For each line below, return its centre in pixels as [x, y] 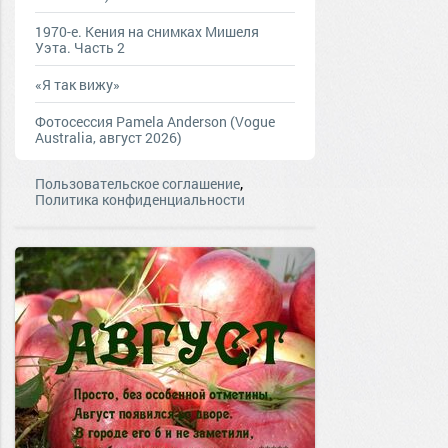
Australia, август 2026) [108, 137]
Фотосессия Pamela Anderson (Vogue [155, 121]
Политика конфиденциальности [140, 199]
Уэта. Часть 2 [80, 47]
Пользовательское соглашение [137, 183]
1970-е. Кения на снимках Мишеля [147, 31]
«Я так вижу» [77, 84]
